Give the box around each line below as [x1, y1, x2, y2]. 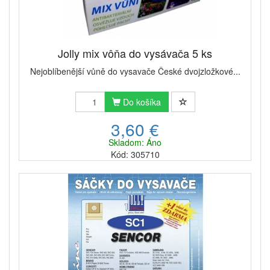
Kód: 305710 [110, 148, 160, 160]
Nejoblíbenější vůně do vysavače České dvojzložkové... [30, 64, 240, 77]
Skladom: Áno [108, 136, 162, 148]
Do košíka [120, 95, 161, 108]
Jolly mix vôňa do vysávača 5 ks [58, 45, 212, 61]
